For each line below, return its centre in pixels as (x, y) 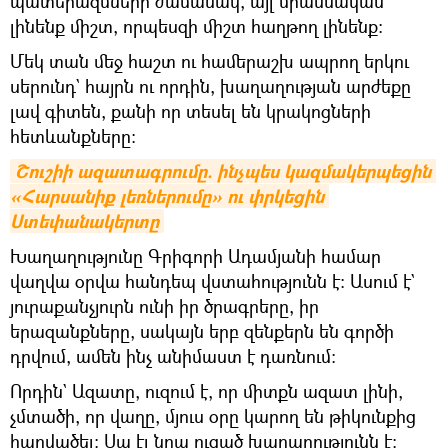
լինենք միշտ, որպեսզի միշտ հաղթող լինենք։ (196, 25)
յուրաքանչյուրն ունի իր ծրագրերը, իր (164, 305)
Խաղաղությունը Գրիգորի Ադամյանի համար (195, 255)
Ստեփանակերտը (84, 221)
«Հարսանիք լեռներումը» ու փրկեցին (167, 196)
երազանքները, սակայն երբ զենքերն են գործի (202, 330)
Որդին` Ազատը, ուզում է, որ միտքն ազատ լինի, (206, 390)
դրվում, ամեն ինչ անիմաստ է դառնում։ (173, 355)
